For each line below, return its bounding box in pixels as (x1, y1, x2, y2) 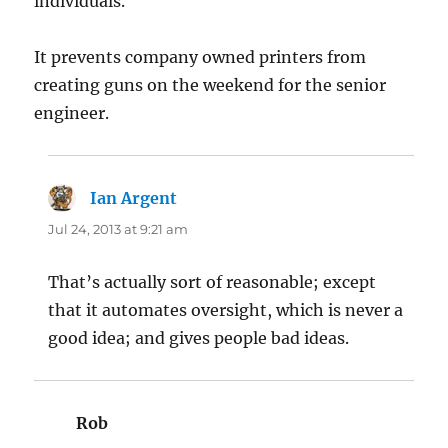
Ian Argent (90, 187, 178, 208)
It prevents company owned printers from (34, 46, 367, 67)
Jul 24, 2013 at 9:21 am (48, 220, 189, 237)
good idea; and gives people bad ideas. (48, 327, 350, 348)
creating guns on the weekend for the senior (34, 74, 387, 95)
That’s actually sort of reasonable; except (48, 271, 377, 292)
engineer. (34, 102, 110, 123)
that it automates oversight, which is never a (48, 299, 404, 320)
